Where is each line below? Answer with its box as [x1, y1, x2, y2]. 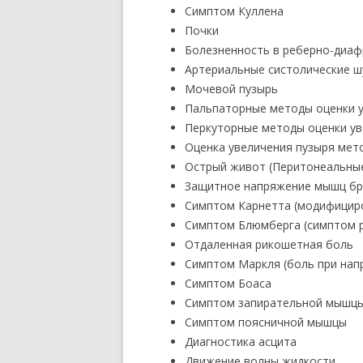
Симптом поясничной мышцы [185, 314, 347, 330]
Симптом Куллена [185, 3, 284, 19]
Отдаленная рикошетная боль [185, 237, 353, 252]
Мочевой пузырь [185, 81, 278, 96]
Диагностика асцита [185, 334, 297, 349]
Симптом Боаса [185, 275, 271, 291]
